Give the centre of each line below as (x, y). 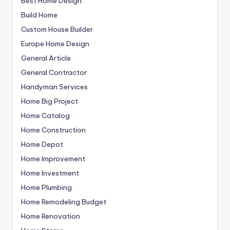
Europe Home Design (55, 44)
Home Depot (42, 145)
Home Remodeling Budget (64, 202)
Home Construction (53, 130)
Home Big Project (50, 101)
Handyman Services (54, 87)
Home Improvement (53, 159)
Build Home (39, 15)
